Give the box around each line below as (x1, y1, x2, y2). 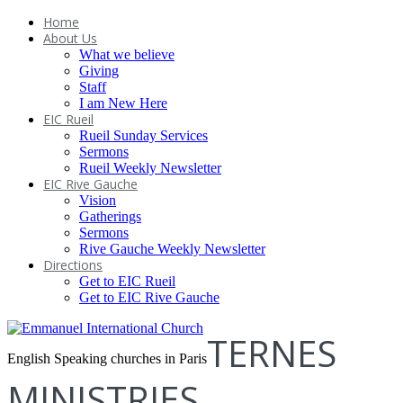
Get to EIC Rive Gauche (79, 290, 219, 305)
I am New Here (79, 95, 167, 111)
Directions (43, 256, 103, 273)
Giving (79, 63, 119, 78)
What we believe (79, 47, 175, 62)
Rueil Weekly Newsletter (79, 160, 221, 175)
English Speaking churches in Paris (7, 351, 207, 366)
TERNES (207, 328, 336, 379)
